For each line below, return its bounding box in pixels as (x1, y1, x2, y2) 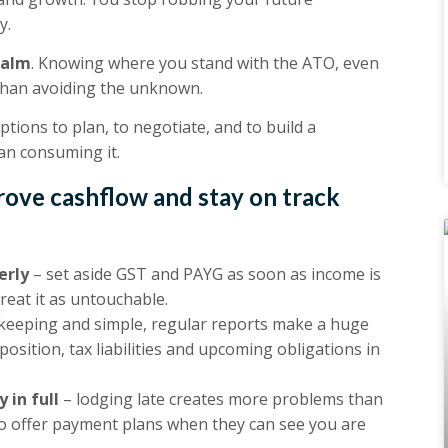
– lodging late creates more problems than (59, 387, 383, 410)
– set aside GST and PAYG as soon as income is (29, 262, 381, 285)
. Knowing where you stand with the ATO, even (31, 51, 379, 74)
